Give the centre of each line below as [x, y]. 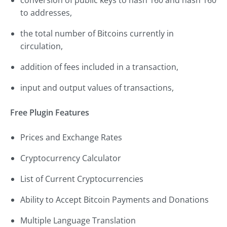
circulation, [42, 46]
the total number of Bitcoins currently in [97, 34]
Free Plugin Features [50, 113]
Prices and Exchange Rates [71, 138]
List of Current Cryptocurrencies [82, 179]
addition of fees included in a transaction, [99, 67]
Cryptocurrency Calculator [71, 158]
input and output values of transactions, [97, 88]
